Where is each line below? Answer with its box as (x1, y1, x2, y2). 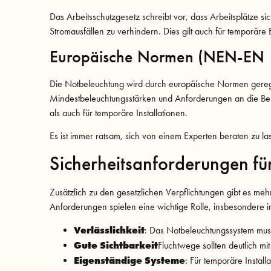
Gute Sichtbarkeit (74, 239, 158, 252)
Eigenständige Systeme (74, 254, 185, 267)
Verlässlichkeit (74, 224, 145, 237)
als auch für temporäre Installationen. (50, 106, 188, 119)
